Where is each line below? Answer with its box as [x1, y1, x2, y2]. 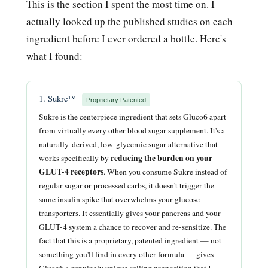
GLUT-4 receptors [39, 165, 103, 178]
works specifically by [39, 152, 111, 163]
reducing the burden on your [111, 151, 212, 164]
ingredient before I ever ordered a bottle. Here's [26, 31, 226, 45]
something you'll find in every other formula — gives [39, 248, 214, 260]
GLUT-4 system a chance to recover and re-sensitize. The [39, 221, 226, 232]
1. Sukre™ [39, 92, 78, 104]
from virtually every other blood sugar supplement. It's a [39, 124, 225, 136]
